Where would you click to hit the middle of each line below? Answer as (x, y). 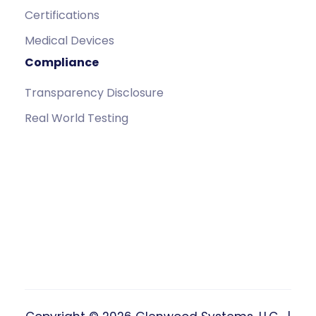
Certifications (62, 15)
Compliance (62, 62)
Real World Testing (77, 118)
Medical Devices (69, 40)
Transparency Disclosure (94, 92)
